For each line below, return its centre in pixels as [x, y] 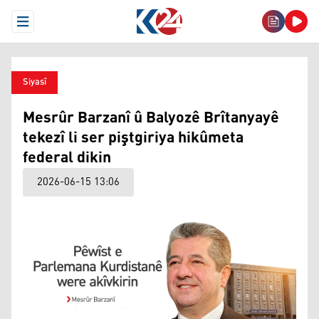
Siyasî [35, 82]
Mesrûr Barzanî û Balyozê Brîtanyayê [151, 118]
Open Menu [48, 27]
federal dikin [67, 158]
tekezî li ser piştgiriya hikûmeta [133, 138]
